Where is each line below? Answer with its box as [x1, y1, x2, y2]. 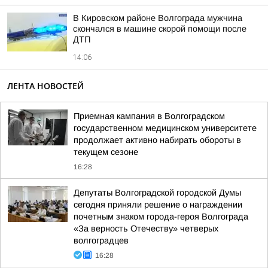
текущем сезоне [74, 147, 138, 157]
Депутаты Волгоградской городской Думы [74, 188, 241, 197]
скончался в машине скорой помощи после [73, 24, 246, 33]
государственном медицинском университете [74, 123, 257, 133]
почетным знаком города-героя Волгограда [74, 212, 248, 221]
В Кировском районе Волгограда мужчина [73, 13, 242, 23]
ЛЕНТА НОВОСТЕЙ [7, 80, 84, 92]
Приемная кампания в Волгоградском [74, 111, 225, 121]
